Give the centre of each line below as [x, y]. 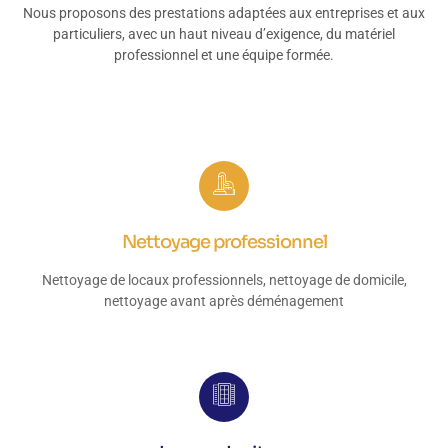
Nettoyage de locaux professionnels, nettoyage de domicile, [224, 280]
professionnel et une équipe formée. [224, 55]
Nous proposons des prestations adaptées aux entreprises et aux [224, 13]
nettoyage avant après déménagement [224, 301]
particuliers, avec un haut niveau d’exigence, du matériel [224, 34]
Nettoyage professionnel [224, 242]
